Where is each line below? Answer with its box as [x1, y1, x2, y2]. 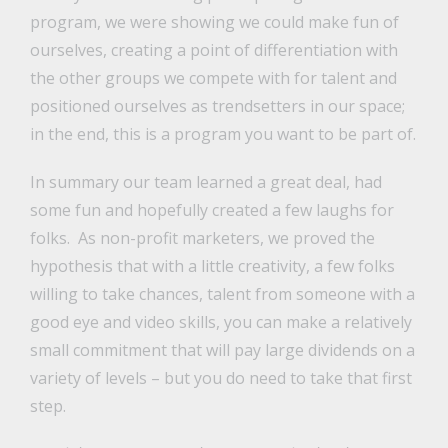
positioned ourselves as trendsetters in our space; [29, 95, 405, 118]
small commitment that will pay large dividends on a [29, 339, 415, 362]
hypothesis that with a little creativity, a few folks [29, 255, 395, 278]
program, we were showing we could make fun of [29, 11, 399, 34]
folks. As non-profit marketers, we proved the [29, 227, 375, 250]
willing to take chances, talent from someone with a [29, 283, 415, 306]
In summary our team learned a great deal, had [29, 171, 382, 194]
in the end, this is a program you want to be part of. [29, 123, 416, 146]
